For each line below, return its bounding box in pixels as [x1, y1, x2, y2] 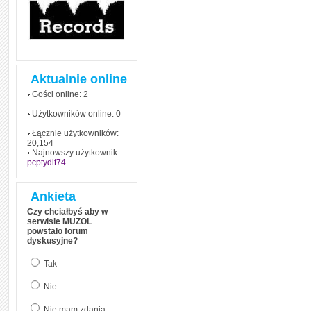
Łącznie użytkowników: [30, 128, 119, 138]
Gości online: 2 [30, 90, 88, 99]
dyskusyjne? [27, 236, 78, 246]
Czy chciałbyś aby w [27, 207, 108, 217]
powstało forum [27, 226, 88, 236]
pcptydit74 [27, 158, 66, 167]
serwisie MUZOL [27, 217, 92, 226]
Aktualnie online [31, 72, 127, 86]
